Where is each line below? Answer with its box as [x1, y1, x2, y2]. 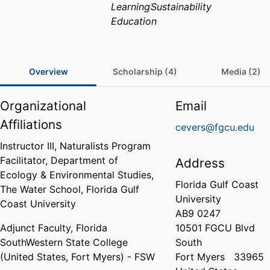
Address [175, 155, 225, 171]
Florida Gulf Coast [175, 178, 259, 191]
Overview [28, 66, 68, 77]
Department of [51, 154, 118, 167]
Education [111, 15, 157, 28]
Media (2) [221, 66, 261, 77]
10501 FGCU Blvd [175, 222, 256, 234]
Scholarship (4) [112, 66, 177, 77]
